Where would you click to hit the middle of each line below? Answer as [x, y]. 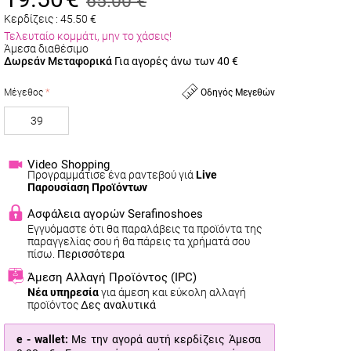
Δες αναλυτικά [118, 304]
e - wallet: [42, 339]
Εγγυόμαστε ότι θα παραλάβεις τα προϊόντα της [145, 228]
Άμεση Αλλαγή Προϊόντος [99, 277]
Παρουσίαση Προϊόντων [87, 188]
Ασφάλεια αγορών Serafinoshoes [115, 213]
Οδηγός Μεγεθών [237, 93]
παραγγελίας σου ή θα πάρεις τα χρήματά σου [139, 241]
